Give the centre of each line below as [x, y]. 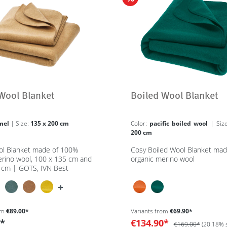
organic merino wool [162, 159]
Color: [140, 123]
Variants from [149, 211]
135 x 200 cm [50, 123]
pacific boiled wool [180, 123]
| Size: [23, 123]
